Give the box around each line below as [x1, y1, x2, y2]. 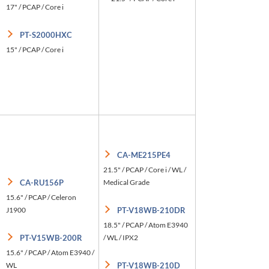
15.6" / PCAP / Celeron [6, 192, 76, 202]
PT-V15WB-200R [20, 232, 82, 243]
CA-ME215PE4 [117, 150, 171, 160]
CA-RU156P [20, 177, 64, 187]
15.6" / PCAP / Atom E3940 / [6, 247, 94, 257]
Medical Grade [103, 177, 150, 187]
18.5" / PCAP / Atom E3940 [103, 220, 188, 229]
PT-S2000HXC [20, 29, 72, 40]
